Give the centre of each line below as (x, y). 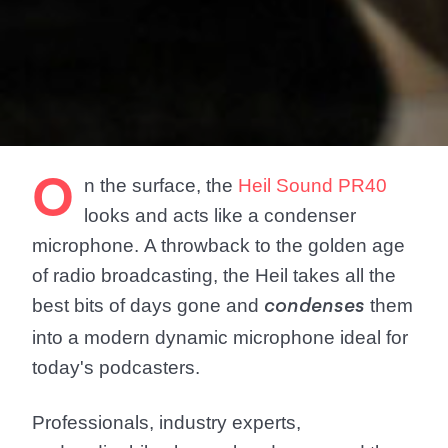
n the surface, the (161, 185)
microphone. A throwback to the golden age (218, 245)
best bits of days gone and (148, 305)
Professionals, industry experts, (166, 422)
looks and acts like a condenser (220, 215)
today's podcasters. (116, 367)
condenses (314, 307)
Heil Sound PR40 (312, 185)
